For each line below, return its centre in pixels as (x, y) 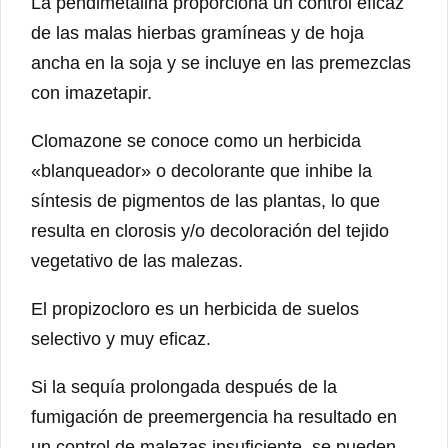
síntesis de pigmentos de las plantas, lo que (205, 201)
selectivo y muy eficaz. (121, 339)
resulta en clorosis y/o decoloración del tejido (210, 231)
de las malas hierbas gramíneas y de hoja (197, 33)
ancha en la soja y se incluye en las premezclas (221, 63)
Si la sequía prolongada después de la (184, 387)
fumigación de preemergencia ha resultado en (214, 417)
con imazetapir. (91, 93)
